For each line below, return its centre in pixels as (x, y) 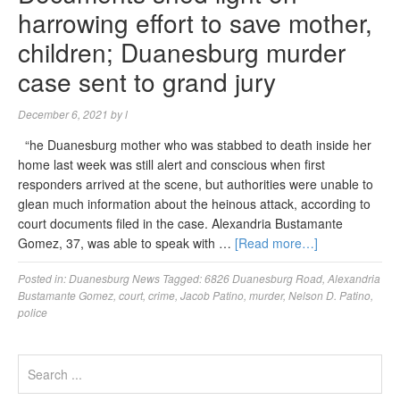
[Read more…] (276, 243)
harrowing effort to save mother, (195, 22)
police (33, 312)
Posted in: (43, 278)
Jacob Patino (212, 295)
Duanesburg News (114, 278)
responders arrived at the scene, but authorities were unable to (196, 184)
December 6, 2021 (63, 114)
